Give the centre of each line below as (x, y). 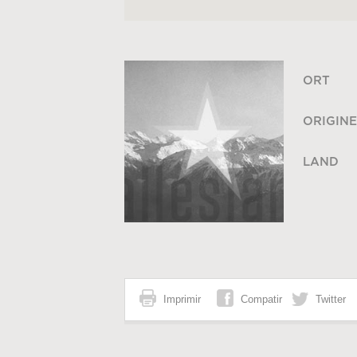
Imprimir (182, 300)
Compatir (261, 300)
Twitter (330, 300)
